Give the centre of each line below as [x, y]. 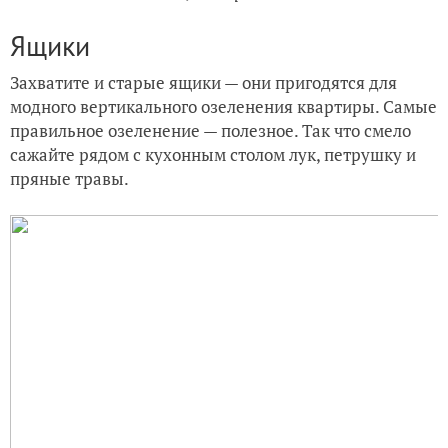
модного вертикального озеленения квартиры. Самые [223, 106]
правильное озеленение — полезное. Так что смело [210, 130]
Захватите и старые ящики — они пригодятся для [203, 82]
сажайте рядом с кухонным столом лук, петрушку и [213, 154]
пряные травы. [69, 178]
